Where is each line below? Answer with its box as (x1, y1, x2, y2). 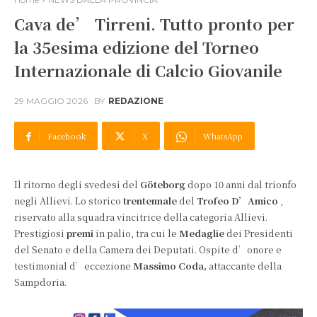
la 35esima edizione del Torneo (14, 36, 259, 58)
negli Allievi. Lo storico (14, 194, 123, 207)
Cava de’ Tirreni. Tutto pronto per (14, 13, 294, 35)
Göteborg (140, 178, 185, 191)
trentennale (123, 194, 177, 207)
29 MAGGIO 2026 (14, 96, 88, 107)
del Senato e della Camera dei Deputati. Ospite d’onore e (14, 243, 282, 256)
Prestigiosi (14, 226, 67, 240)
